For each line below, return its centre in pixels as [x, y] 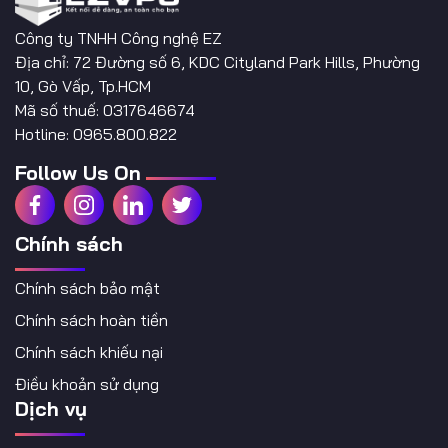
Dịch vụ [51, 409]
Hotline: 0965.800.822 [96, 133]
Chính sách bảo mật [87, 288]
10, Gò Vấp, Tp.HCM [83, 85]
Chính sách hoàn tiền [91, 320]
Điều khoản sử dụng [87, 384]
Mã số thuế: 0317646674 [105, 109]
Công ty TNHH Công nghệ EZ [118, 37]
